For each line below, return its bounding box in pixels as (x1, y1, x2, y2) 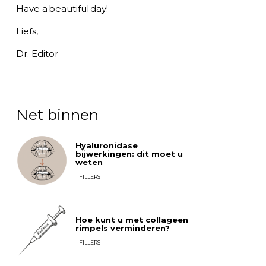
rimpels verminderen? (75, 223, 170, 233)
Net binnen (15, 105, 99, 123)
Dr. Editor (15, 47, 58, 59)
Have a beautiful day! (15, 2, 108, 14)
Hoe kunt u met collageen (75, 215, 189, 225)
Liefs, (15, 25, 38, 37)
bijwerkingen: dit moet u (75, 148, 183, 159)
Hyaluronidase (75, 140, 138, 150)
